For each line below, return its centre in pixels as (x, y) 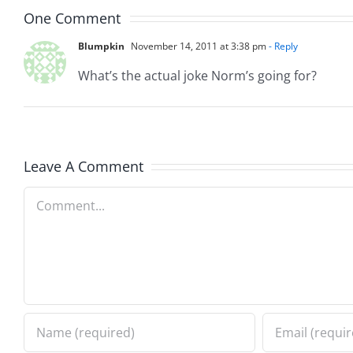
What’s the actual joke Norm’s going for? (197, 75)
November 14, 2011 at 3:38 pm (197, 46)
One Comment (72, 18)
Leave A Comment (84, 166)
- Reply (282, 46)
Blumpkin (101, 46)
